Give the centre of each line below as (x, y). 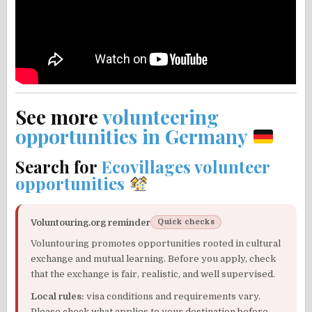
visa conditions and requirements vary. (173, 297)
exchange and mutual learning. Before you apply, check (154, 259)
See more (59, 116)
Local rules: (58, 297)
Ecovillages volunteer (186, 166)
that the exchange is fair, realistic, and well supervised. (153, 274)
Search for (58, 166)
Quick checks (186, 222)
